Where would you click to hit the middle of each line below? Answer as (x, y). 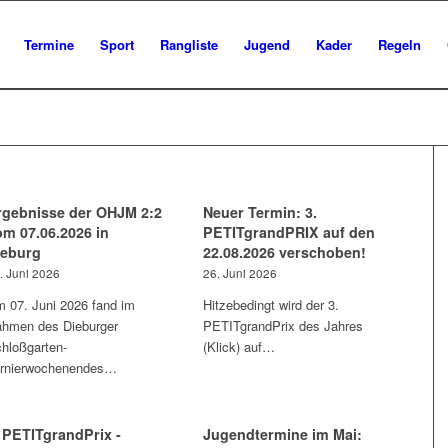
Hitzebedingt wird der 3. (271, 304)
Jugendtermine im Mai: (283, 434)
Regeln (399, 44)
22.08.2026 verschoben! (285, 252)
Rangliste (189, 44)
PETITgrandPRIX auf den (289, 232)
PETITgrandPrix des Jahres (283, 325)
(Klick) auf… (239, 346)
